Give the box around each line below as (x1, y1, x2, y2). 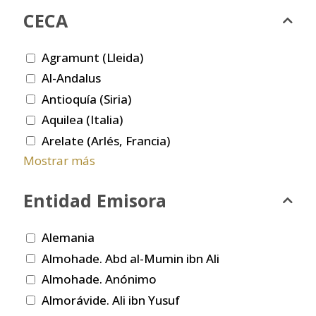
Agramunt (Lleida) (42, 49, 143, 66)
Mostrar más (23, 152, 95, 169)
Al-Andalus (42, 70, 101, 87)
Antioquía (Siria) (42, 90, 131, 107)
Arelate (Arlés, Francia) (42, 132, 170, 149)
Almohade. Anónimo (42, 271, 157, 288)
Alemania (42, 229, 95, 246)
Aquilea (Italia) (42, 111, 123, 128)
